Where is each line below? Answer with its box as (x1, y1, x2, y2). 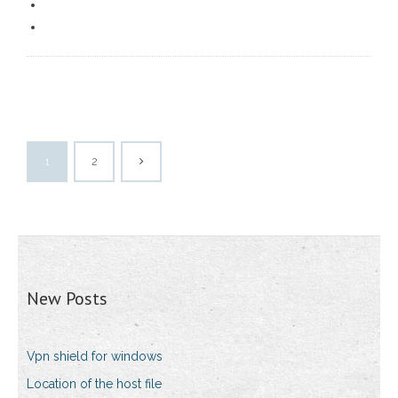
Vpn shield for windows (27, 349, 163, 364)
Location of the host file (27, 377, 162, 392)
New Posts (27, 287, 107, 311)
